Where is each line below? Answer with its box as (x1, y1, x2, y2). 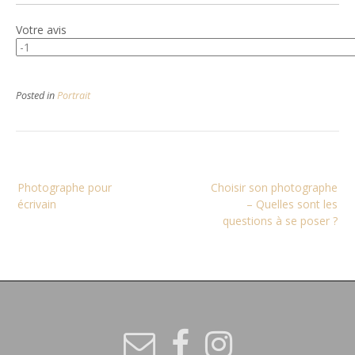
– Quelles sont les (246, 196, 338, 212)
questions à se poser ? (223, 212, 338, 228)
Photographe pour (17, 179, 112, 195)
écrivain (17, 196, 56, 212)
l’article (15, 203, 73, 232)
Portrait (57, 88, 90, 102)
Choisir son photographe (211, 179, 338, 195)
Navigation (15, 158, 101, 188)
